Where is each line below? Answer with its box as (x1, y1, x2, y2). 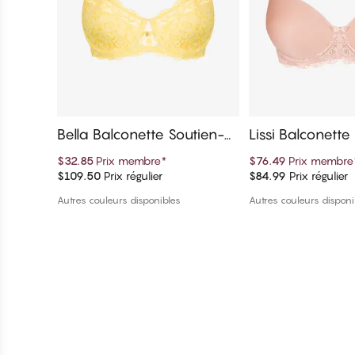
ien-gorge (249, 143, 315, 160)
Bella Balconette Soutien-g (57, 126, 233, 143)
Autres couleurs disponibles (57, 194, 181, 206)
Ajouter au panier (109, 175, 189, 187)
